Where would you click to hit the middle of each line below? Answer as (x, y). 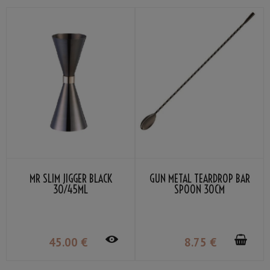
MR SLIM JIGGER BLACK (71, 179)
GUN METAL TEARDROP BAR (199, 179)
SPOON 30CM (199, 190)
